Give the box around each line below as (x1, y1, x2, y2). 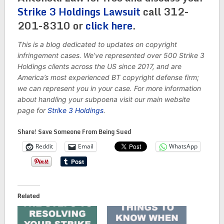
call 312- (140, 3, 188, 20)
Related (17, 191, 40, 199)
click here (85, 17, 132, 34)
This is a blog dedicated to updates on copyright (17, 39, 177, 48)
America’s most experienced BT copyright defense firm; (17, 72, 199, 81)
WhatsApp (168, 142, 197, 151)
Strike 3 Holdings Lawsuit (17, 3, 140, 20)
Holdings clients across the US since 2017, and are (17, 61, 181, 70)
